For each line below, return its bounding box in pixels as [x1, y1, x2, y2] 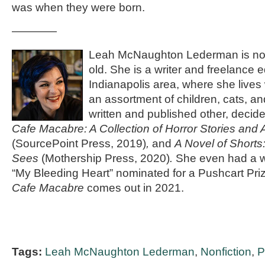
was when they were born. [12, 1, 145, 14]
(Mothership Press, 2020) [41, 152, 170, 164]
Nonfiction [201, 245, 251, 258]
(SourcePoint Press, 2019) [12, 137, 146, 150]
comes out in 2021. [87, 182, 184, 194]
